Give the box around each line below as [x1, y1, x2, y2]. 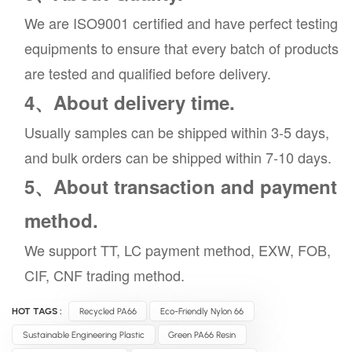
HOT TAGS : [12, 306, 62, 317]
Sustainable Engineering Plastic [22, 329, 145, 341]
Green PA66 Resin [168, 329, 236, 341]
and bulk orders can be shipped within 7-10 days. [24, 147, 332, 168]
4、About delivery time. [24, 89, 235, 116]
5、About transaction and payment [24, 173, 337, 200]
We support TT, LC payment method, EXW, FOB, [24, 240, 331, 261]
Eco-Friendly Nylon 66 [160, 306, 244, 317]
